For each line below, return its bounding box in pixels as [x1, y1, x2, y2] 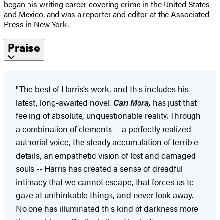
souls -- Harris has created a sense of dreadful [16, 162, 183, 174]
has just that [151, 96, 197, 108]
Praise [8, 40, 40, 55]
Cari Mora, [113, 96, 151, 108]
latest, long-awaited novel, [16, 96, 113, 108]
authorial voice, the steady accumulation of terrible [16, 136, 198, 148]
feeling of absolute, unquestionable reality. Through [16, 109, 201, 121]
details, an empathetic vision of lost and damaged [16, 149, 196, 161]
